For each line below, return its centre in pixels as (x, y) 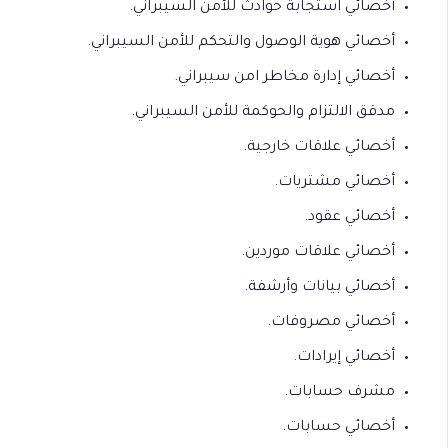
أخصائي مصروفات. (331, 323)
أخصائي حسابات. (338, 428)
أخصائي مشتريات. (334, 183)
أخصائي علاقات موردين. (318, 253)
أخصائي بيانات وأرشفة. (319, 288)
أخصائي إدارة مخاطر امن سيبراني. (284, 78)
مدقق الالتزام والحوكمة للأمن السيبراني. (263, 113)
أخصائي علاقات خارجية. (319, 148)
